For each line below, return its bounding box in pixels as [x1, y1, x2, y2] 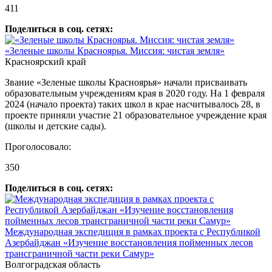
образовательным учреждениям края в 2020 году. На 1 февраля [5, 88, 265, 98]
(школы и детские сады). [5, 121, 106, 131]
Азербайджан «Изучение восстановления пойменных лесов [5, 237, 253, 248]
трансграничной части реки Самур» [5, 248, 154, 259]
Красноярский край [5, 56, 86, 67]
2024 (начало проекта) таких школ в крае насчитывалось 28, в [5, 99, 260, 109]
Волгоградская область [5, 259, 100, 270]
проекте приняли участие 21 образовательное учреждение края [5, 110, 267, 120]
